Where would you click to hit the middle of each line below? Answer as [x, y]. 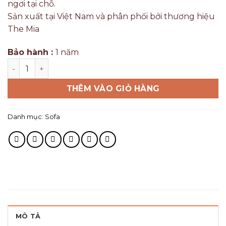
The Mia [23, 29]
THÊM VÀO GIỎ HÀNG [113, 89]
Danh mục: [26, 117]
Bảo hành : [32, 52]
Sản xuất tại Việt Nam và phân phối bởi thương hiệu [111, 17]
